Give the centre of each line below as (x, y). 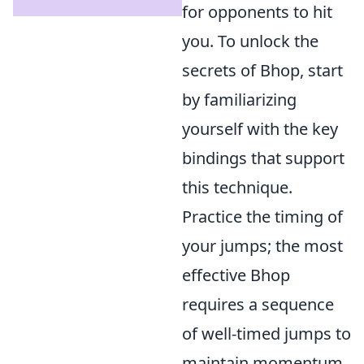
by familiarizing (239, 100)
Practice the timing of (262, 217)
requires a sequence (258, 305)
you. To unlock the (250, 41)
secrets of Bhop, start (262, 71)
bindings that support (263, 158)
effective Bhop (236, 275)
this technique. (237, 188)
